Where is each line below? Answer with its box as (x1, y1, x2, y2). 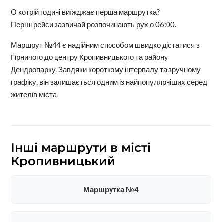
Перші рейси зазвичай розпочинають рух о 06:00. (10, 20, 176, 29)
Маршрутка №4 (83, 185, 139, 194)
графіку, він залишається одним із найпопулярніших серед (10, 77, 207, 87)
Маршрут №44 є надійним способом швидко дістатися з (10, 40, 200, 50)
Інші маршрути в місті (10, 140, 151, 155)
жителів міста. (10, 90, 58, 99)
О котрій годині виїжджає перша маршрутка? (10, 7, 160, 17)
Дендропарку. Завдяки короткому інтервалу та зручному (10, 65, 201, 74)
